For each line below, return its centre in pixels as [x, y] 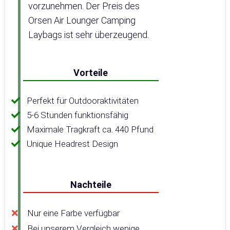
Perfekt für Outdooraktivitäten [83, 101]
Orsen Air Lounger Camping [82, 21]
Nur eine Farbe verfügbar [73, 213]
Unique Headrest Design [72, 144]
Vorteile [91, 73]
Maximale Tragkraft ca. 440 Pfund [90, 130]
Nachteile [91, 185]
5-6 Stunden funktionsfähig [78, 115]
